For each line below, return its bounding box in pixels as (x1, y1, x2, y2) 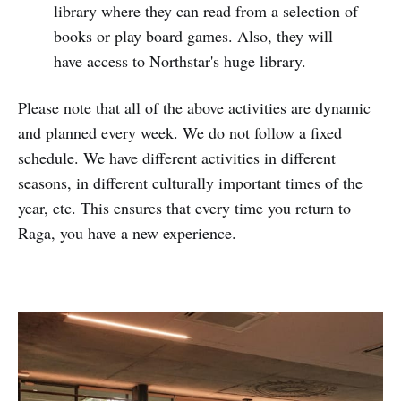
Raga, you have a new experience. (18, 222, 236, 243)
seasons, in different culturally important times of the (18, 172, 363, 193)
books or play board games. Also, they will (53, 25, 333, 47)
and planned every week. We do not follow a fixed (18, 122, 342, 143)
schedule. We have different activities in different (18, 147, 336, 168)
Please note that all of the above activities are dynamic (18, 97, 371, 118)
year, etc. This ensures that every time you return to (18, 197, 351, 218)
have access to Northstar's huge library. (53, 50, 306, 72)
